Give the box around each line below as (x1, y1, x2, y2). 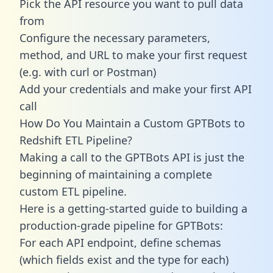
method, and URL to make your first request (19, 47, 247, 62)
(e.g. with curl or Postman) (19, 64, 156, 79)
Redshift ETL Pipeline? (19, 132, 132, 147)
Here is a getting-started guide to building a (19, 200, 247, 216)
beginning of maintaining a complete (19, 166, 212, 182)
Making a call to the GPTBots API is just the (19, 149, 244, 165)
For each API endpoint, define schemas (19, 235, 221, 250)
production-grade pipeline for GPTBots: (19, 218, 223, 233)
